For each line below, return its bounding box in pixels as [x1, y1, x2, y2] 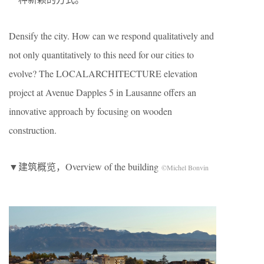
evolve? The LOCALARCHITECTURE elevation [9, 67, 197, 80]
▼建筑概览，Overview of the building [9, 160, 161, 173]
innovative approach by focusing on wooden [9, 105, 172, 117]
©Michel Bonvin [161, 163, 209, 172]
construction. [9, 124, 57, 136]
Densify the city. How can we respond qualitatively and [9, 29, 214, 42]
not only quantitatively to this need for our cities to [9, 48, 194, 61]
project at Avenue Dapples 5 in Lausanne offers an [9, 86, 196, 98]
